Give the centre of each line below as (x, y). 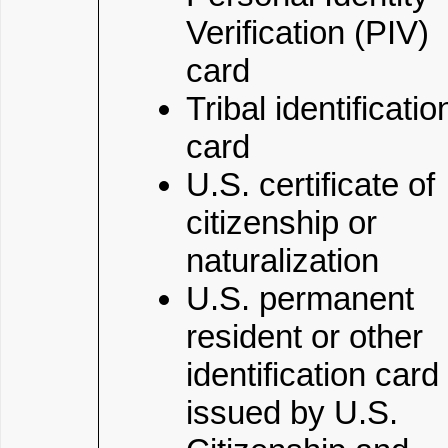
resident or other (304, 336)
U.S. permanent (300, 298)
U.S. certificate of (310, 184)
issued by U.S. (292, 412)
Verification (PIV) (307, 32)
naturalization (282, 260)
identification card (312, 374)
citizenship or (281, 222)
